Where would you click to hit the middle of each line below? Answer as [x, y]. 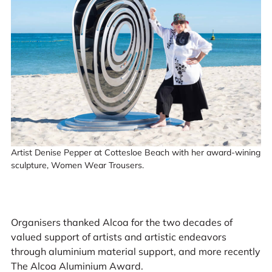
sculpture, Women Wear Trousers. [77, 165]
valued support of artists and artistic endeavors [118, 236]
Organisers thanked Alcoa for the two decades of [121, 222]
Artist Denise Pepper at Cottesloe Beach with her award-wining [135, 153]
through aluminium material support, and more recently [135, 251]
